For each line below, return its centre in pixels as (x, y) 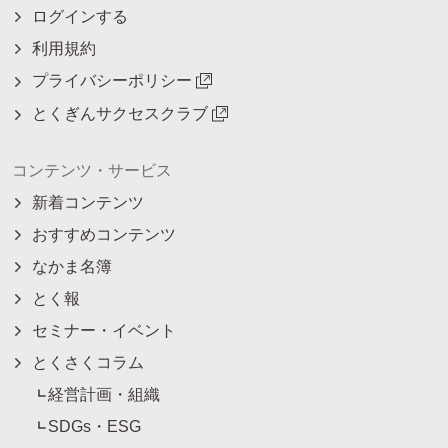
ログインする (80, 16)
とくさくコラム (88, 362)
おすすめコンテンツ (104, 234)
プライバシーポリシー (112, 81)
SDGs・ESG (94, 426)
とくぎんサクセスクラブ (120, 114)
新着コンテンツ (88, 202)
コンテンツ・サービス (92, 170)
